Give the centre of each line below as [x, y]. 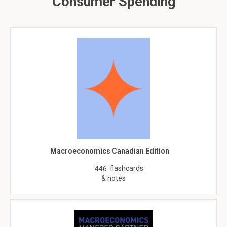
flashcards [127, 168]
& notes [113, 178]
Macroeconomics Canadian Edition [110, 151]
